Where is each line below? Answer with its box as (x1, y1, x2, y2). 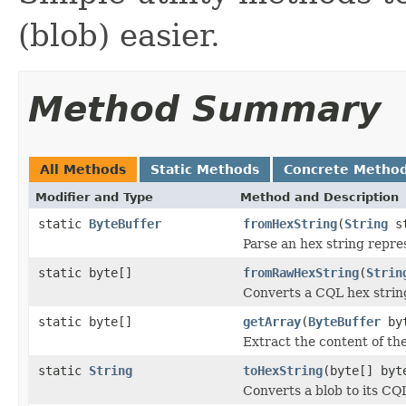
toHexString (243, 362, 323, 378)
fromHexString (243, 216, 337, 231)
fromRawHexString (243, 265, 359, 280)
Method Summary (28, 88, 381, 130)
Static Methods (150, 161, 259, 177)
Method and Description (240, 189, 399, 204)
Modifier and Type (35, 189, 153, 204)
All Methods (40, 161, 126, 177)
